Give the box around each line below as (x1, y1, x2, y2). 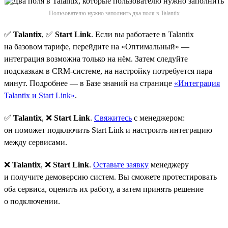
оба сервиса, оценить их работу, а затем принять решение (4, 184, 204, 193)
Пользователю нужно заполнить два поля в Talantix (48, 9, 180, 17)
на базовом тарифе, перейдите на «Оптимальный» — (4, 42, 189, 51)
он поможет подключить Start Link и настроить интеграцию (4, 125, 212, 134)
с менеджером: (132, 113, 185, 122)
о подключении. (4, 196, 60, 206)
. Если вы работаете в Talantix (91, 30, 194, 39)
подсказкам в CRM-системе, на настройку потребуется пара (4, 66, 212, 75)
